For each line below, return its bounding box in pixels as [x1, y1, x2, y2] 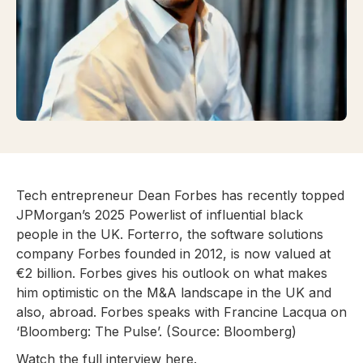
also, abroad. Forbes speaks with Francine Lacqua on [16, 303, 347, 320]
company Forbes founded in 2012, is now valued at [16, 245, 331, 262]
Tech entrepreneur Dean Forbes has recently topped [16, 186, 344, 203]
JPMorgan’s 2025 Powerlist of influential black [16, 206, 303, 223]
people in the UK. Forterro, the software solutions [16, 225, 323, 242]
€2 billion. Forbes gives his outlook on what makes [16, 264, 327, 281]
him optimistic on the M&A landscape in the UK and [16, 284, 331, 301]
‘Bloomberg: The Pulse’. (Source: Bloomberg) [16, 322, 297, 340]
